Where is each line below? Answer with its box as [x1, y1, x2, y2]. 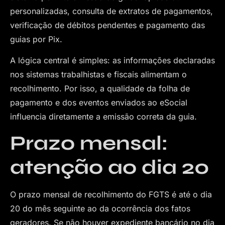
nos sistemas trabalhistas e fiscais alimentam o [10, 69, 187, 80]
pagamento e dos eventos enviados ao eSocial [10, 97, 187, 108]
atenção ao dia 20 [10, 155, 209, 179]
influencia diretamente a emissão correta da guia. [10, 111, 197, 122]
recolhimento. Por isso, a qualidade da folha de [10, 83, 190, 94]
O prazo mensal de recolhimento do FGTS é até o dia [10, 189, 212, 199]
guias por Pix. [10, 34, 62, 44]
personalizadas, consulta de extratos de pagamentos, [10, 6, 213, 16]
